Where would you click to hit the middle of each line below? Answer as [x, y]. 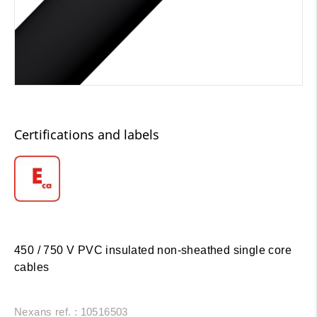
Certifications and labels [87, 134]
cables [32, 267]
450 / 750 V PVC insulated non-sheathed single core [153, 250]
